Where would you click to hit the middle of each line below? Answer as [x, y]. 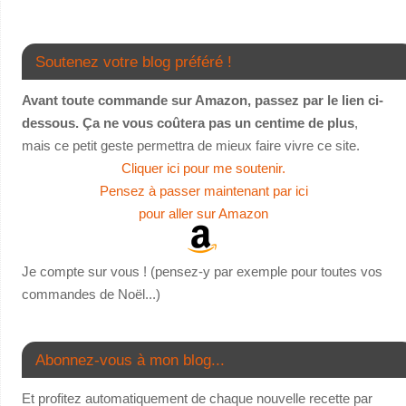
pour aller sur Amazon [203, 213]
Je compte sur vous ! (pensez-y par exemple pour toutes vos [202, 271]
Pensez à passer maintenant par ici [203, 190]
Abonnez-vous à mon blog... [130, 359]
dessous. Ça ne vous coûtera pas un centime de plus [188, 122]
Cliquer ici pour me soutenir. [203, 168]
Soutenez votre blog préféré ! [133, 61]
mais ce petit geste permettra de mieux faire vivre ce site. [190, 145]
